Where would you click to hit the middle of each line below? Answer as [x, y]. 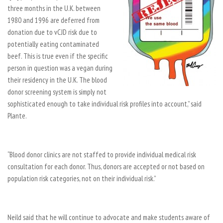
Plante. [17, 116]
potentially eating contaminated [53, 44]
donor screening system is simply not [57, 92]
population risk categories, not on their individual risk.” [82, 178]
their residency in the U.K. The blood [57, 80]
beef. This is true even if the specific [58, 56]
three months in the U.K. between [54, 8]
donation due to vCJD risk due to [52, 32]
